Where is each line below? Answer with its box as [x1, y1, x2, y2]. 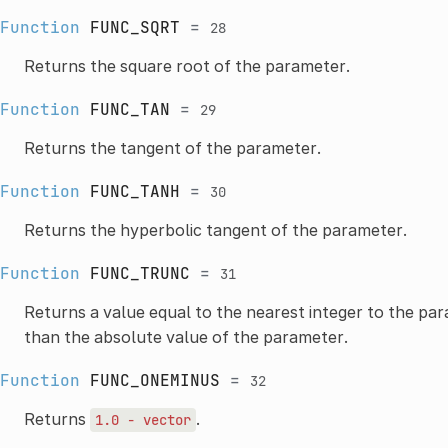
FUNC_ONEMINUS [89, 369, 220, 391]
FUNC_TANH [89, 180, 180, 202]
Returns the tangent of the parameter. [23, 137, 321, 158]
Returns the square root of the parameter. [23, 55, 350, 76]
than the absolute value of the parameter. [23, 326, 348, 347]
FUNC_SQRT [89, 16, 180, 38]
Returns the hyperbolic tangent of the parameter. [23, 219, 407, 240]
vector [142, 410, 191, 429]
